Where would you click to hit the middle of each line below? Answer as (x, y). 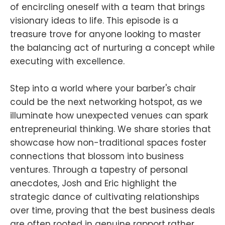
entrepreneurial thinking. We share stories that (110, 129)
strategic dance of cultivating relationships (105, 197)
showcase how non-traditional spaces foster (108, 142)
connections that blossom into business (97, 156)
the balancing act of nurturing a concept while (113, 47)
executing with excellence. (67, 61)
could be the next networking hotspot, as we (106, 102)
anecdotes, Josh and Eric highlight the (93, 183)
